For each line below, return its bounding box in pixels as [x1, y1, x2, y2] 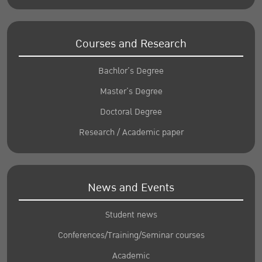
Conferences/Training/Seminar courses [57, 228, 205, 243]
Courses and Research [75, 35, 187, 54]
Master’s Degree [99, 84, 163, 99]
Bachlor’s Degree [98, 64, 164, 79]
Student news [105, 208, 157, 223]
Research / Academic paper [78, 125, 184, 140]
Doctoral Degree [100, 105, 162, 120]
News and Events [88, 178, 174, 198]
